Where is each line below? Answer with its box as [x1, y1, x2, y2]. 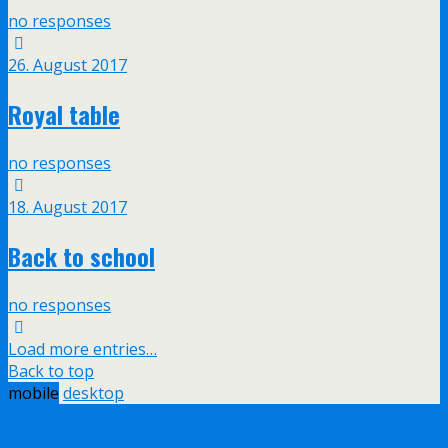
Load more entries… [8, 338, 157, 361]
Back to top [8, 360, 94, 383]
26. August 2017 [8, 54, 127, 77]
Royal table [8, 96, 120, 133]
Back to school [8, 238, 155, 275]
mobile [8, 382, 59, 405]
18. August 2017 [8, 196, 127, 219]
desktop [63, 382, 124, 405]
